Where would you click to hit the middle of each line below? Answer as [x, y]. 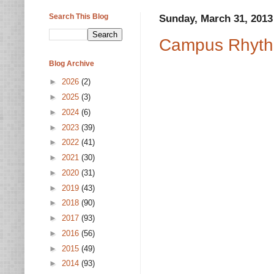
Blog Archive [72, 64]
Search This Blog [79, 17]
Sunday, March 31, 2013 [216, 18]
